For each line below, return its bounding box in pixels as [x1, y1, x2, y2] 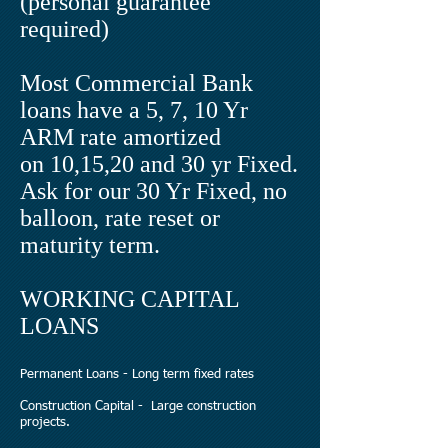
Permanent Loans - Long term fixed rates [20, 368, 254, 381]
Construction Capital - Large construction [20, 400, 256, 413]
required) [20, 16, 109, 42]
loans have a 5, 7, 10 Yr [20, 97, 248, 123]
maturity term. [20, 232, 166, 258]
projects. [20, 416, 70, 429]
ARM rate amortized [20, 124, 221, 150]
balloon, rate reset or [20, 205, 220, 231]
